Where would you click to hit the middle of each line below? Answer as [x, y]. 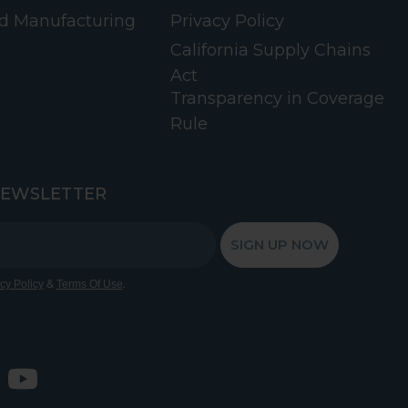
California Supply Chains [270, 50]
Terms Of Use [89, 284]
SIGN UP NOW [279, 245]
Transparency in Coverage [277, 98]
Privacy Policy [227, 20]
